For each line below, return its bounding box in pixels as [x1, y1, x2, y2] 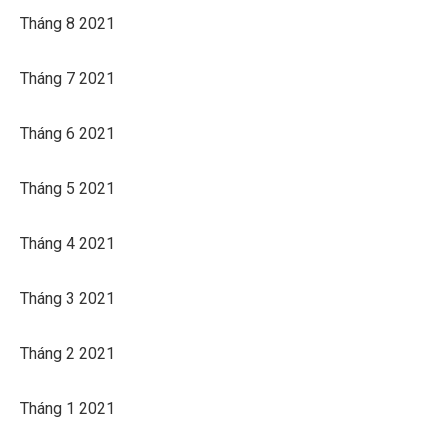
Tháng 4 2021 [20, 233, 115, 253]
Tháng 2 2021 [20, 343, 115, 363]
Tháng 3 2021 [20, 288, 115, 308]
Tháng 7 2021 [20, 68, 115, 88]
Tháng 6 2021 [20, 123, 115, 143]
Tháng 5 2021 [20, 178, 115, 198]
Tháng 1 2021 [20, 398, 115, 418]
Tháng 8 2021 [20, 13, 115, 33]
